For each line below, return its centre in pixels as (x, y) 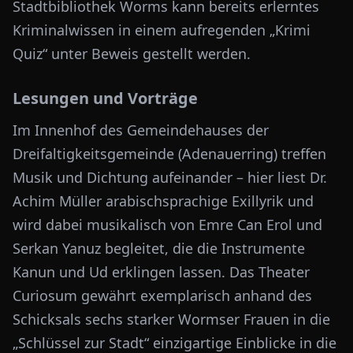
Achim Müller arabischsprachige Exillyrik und (163, 201)
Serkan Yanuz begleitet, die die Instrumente (159, 248)
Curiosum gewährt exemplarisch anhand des (162, 295)
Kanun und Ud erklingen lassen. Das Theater (161, 272)
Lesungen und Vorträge (105, 98)
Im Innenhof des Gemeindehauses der (141, 130)
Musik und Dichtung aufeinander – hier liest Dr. (170, 177)
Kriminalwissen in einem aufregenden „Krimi (162, 30)
